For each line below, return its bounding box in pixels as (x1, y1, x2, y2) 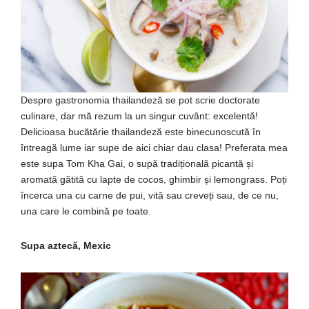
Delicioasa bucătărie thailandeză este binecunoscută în (21, 126, 261, 137)
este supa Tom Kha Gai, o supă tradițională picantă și (21, 157, 253, 169)
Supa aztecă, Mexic (21, 239, 111, 251)
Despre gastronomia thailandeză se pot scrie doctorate (21, 94, 260, 106)
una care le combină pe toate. (21, 205, 151, 217)
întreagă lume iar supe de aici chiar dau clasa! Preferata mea (21, 141, 288, 153)
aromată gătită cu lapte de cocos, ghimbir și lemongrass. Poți (21, 173, 287, 185)
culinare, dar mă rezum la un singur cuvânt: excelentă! (21, 110, 258, 121)
